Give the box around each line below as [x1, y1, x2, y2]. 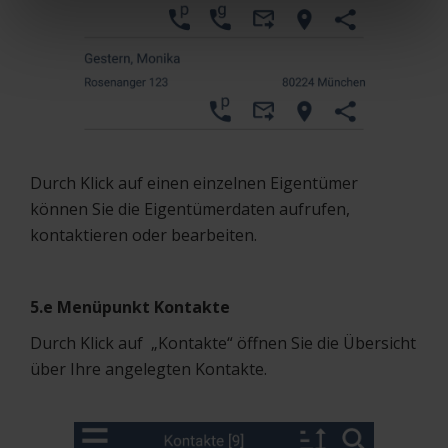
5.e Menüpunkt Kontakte [30, 295, 230, 318]
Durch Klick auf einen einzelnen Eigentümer [30, 171, 358, 194]
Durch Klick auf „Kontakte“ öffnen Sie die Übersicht [30, 331, 416, 354]
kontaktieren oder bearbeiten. [30, 223, 257, 246]
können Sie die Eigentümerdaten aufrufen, [30, 197, 350, 220]
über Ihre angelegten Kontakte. [30, 357, 267, 380]
